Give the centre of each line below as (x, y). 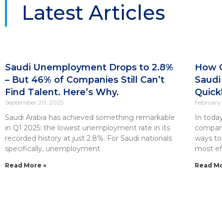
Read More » (26, 165)
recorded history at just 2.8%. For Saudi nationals (88, 138)
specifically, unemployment (53, 148)
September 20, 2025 (34, 102)
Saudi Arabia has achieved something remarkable (90, 117)
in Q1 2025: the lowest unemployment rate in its (87, 128)
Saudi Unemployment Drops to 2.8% (89, 67)
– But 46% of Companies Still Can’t (85, 80)
